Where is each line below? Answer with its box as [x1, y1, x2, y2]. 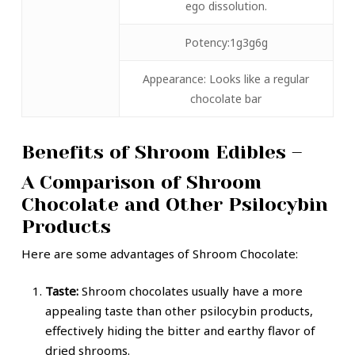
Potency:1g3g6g [184, 34, 268, 50]
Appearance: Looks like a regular [143, 71, 310, 86]
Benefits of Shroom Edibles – [21, 140, 302, 163]
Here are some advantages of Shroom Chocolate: [21, 245, 298, 261]
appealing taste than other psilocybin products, [44, 303, 313, 319]
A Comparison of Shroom [21, 170, 261, 193]
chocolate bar [190, 90, 262, 106]
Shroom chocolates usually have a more [78, 283, 303, 300]
